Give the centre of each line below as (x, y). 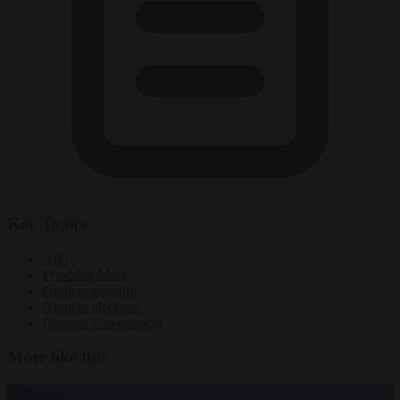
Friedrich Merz (85, 274)
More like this (57, 357)
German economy (93, 290)
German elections (92, 306)
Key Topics (47, 223)
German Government (103, 322)
